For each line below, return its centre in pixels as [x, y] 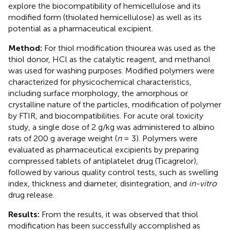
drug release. [31, 195]
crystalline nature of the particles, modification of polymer [115, 104]
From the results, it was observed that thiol [119, 214]
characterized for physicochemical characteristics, [100, 82]
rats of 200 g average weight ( [63, 138]
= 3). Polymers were [160, 138]
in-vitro [203, 183]
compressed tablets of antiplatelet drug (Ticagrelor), [103, 161]
